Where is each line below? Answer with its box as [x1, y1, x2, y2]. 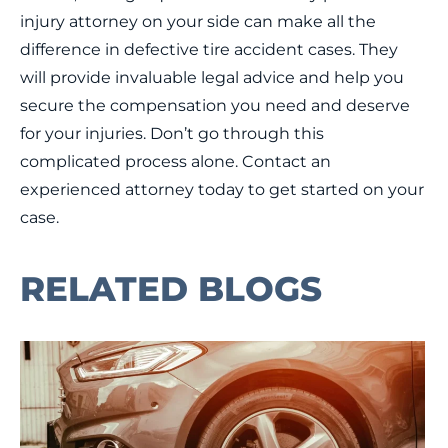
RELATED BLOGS [20, 268, 322, 310]
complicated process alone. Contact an [20, 152, 331, 171]
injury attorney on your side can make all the [20, 12, 376, 31]
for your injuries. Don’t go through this [20, 124, 324, 143]
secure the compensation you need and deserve [20, 96, 410, 115]
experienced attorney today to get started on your [20, 180, 424, 199]
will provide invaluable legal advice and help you [20, 68, 404, 87]
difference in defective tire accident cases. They [20, 40, 398, 59]
